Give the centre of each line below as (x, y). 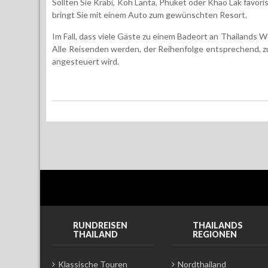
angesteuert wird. (86, 61)
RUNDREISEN (100, 225)
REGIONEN (215, 234)
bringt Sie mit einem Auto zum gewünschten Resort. (150, 14)
